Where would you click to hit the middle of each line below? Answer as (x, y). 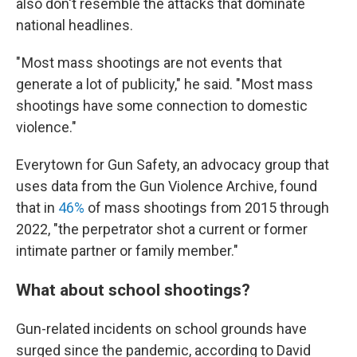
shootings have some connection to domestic (162, 106)
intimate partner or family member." (127, 251)
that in (37, 208)
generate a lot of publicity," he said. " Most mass (165, 84)
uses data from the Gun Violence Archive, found (167, 186)
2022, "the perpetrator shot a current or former (162, 229)
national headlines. (75, 25)
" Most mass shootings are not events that (149, 63)
